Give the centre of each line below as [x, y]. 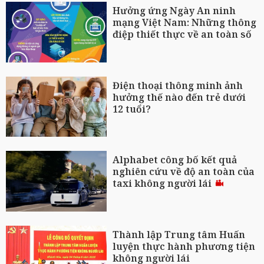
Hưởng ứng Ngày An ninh [174, 10]
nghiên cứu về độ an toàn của [184, 172]
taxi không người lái [164, 184]
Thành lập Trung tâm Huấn [179, 234]
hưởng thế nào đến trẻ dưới [179, 97]
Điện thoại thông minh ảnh [178, 85]
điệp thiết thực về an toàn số [182, 34]
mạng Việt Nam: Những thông [185, 22]
